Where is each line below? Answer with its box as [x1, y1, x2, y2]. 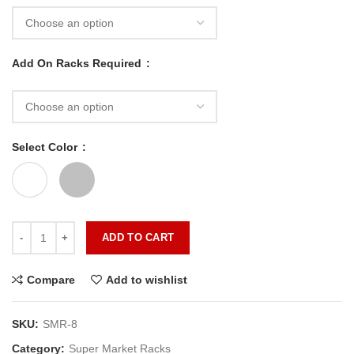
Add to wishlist [106, 273, 187, 286]
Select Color [12, 141, 81, 154]
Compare [27, 273, 75, 286]
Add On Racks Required [12, 57, 145, 70]
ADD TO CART [102, 232, 175, 243]
